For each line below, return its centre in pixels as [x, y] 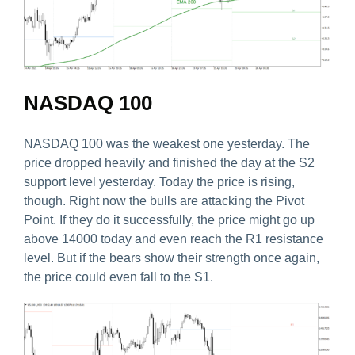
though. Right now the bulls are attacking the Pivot [164, 201]
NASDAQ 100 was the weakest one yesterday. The [167, 144]
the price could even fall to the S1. [118, 277]
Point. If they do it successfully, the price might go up [169, 220]
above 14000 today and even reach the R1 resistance [174, 239]
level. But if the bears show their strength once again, [172, 258]
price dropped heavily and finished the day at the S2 [169, 163]
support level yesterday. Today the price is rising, [159, 182]
